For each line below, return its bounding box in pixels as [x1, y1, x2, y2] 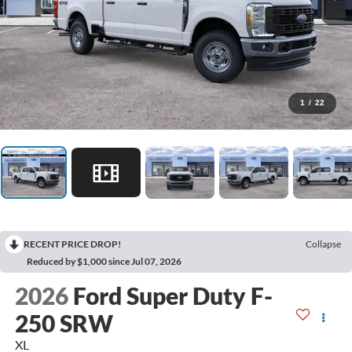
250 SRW [14, 308, 113, 337]
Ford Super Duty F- [72, 280, 273, 310]
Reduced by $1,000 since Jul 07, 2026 [27, 255, 181, 268]
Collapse [306, 238, 341, 251]
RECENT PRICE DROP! [24, 238, 121, 251]
